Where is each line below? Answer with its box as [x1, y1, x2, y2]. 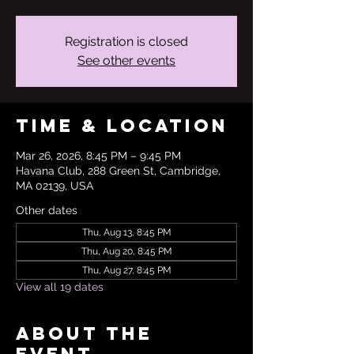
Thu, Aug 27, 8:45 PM [81, 265, 171, 276]
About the [16, 322, 153, 345]
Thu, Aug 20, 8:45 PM [81, 246, 172, 257]
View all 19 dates [16, 281, 104, 293]
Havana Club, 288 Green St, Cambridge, [16, 164, 220, 177]
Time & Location [16, 115, 228, 137]
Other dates [16, 204, 77, 217]
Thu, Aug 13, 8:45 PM [81, 227, 171, 238]
